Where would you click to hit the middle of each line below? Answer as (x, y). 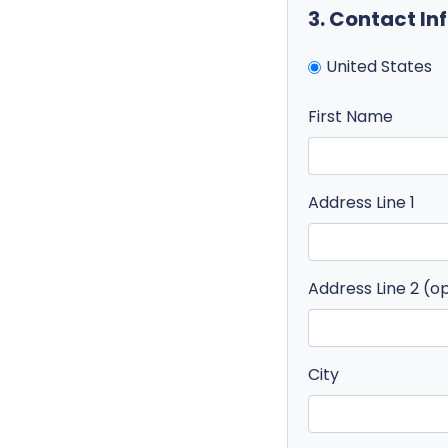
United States (379, 66)
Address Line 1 (361, 202)
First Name (350, 116)
